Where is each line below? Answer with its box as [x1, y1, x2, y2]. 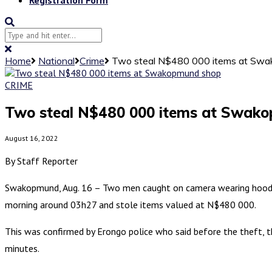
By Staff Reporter [5, 154, 78, 167]
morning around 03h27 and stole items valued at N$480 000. [5, 198, 256, 211]
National [38, 54, 75, 67]
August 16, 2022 [5, 133, 58, 143]
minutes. [5, 242, 39, 254]
